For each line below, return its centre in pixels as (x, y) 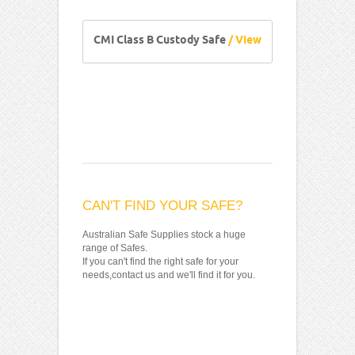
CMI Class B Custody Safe (160, 41)
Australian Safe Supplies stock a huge (164, 235)
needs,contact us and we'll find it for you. (169, 275)
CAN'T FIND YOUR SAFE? (162, 206)
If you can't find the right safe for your (160, 262)
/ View (244, 41)
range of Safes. (115, 248)
